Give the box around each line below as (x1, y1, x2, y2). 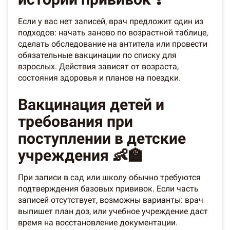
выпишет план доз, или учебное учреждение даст (18, 206, 208, 217)
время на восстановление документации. (18, 218, 178, 228)
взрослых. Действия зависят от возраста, (18, 62, 179, 72)
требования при (18, 112, 133, 131)
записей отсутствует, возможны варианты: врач (18, 195, 203, 205)
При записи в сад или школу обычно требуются (18, 172, 201, 183)
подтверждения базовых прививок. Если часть (18, 184, 199, 194)
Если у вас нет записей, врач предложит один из (18, 16, 203, 27)
